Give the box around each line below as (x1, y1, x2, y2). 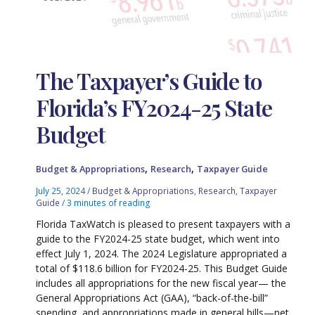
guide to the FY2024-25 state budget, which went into (36, 232, 281, 246)
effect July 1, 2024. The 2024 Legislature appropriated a (36, 247, 288, 261)
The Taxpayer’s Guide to (36, 65, 262, 96)
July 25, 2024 (36, 184, 88, 196)
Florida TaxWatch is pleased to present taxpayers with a (36, 217, 291, 231)
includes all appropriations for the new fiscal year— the (36, 276, 287, 290)
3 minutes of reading (67, 196, 151, 208)
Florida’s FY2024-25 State (36, 92, 272, 123)
